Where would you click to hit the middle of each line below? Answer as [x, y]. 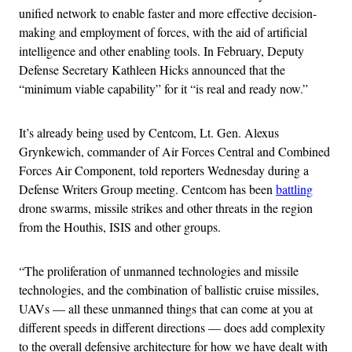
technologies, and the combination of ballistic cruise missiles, [169, 290]
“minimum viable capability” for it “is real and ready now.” [163, 89]
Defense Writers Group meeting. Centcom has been [147, 189]
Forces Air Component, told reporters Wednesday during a [164, 170]
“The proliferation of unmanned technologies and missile [159, 271]
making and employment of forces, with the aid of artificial [163, 32]
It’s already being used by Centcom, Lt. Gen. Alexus [149, 133]
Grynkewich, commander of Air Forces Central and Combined [174, 152]
